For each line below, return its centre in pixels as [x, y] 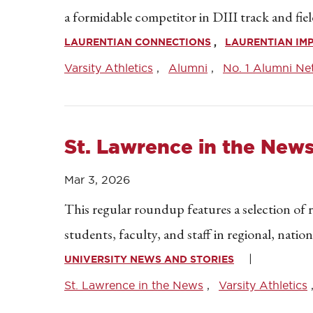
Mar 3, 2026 [97, 180]
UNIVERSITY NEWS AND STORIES [149, 259]
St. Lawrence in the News [134, 285]
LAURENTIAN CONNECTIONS [138, 42]
